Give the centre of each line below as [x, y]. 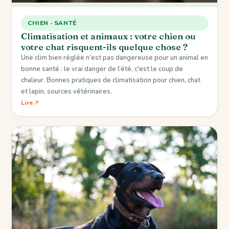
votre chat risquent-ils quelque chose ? [104, 47]
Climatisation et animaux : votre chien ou [108, 36]
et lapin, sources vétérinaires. [66, 92]
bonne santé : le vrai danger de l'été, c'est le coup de [102, 69]
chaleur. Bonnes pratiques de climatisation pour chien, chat [111, 81]
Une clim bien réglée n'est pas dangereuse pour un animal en [114, 58]
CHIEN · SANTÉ [52, 23]
